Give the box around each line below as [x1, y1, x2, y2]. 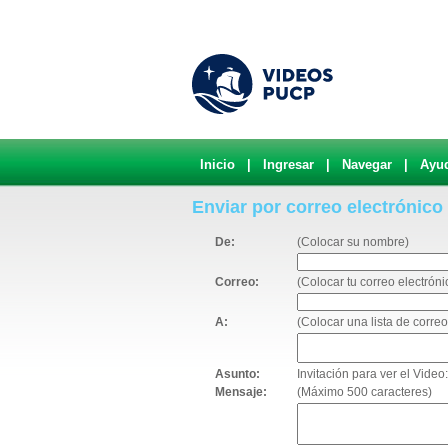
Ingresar [263, 157, 314, 172]
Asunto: [215, 367, 260, 381]
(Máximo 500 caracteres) [297, 385, 432, 399]
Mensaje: [215, 385, 267, 399]
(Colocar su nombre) [297, 235, 409, 249]
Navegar [342, 157, 392, 172]
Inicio [200, 157, 235, 172]
